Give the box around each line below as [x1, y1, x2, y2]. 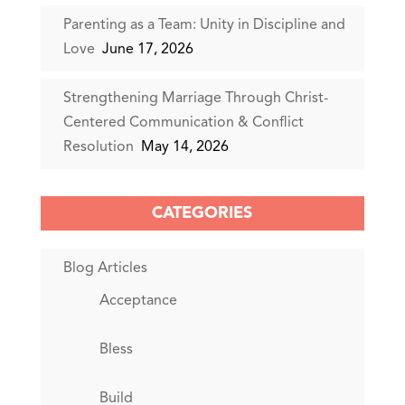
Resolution [62, 139, 137, 155]
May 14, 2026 [140, 139, 229, 155]
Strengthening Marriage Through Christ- [62, 90, 328, 106]
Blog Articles [62, 260, 147, 276]
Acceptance [99, 293, 177, 308]
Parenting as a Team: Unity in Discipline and [62, 17, 345, 33]
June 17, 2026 [101, 42, 193, 57]
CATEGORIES [152, 204, 253, 221]
